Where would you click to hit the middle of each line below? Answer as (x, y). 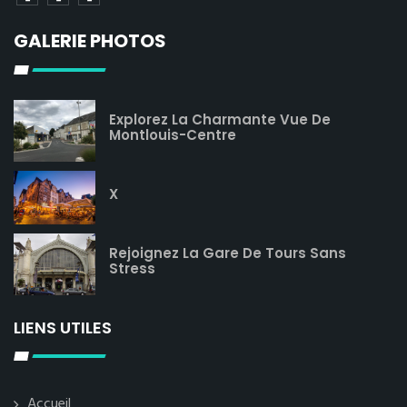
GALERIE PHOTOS (90, 41)
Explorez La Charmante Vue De (220, 119)
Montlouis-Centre (173, 134)
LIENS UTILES (63, 327)
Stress (132, 269)
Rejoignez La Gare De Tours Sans (228, 253)
